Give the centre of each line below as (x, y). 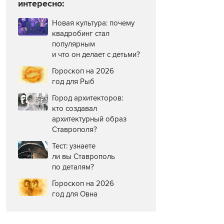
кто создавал (74, 109)
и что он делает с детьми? (96, 55)
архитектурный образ (89, 119)
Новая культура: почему (93, 23)
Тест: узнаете (74, 146)
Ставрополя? (74, 130)
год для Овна (75, 194)
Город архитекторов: (87, 98)
